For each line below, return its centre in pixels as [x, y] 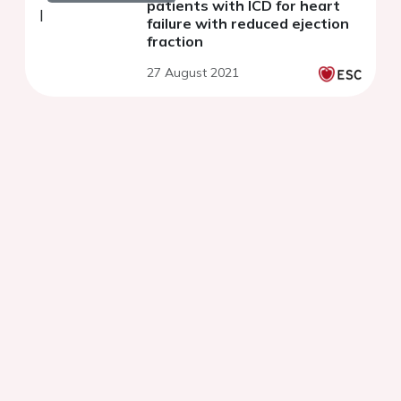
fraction [175, 41]
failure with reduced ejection [248, 23]
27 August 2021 [193, 72]
